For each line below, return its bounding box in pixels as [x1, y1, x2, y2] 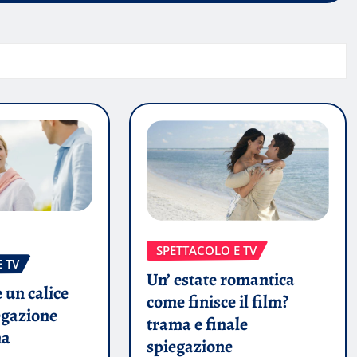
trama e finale [146, 312, 248, 336]
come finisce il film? [146, 289, 288, 314]
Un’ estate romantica [146, 267, 295, 292]
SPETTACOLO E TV [155, 242, 257, 259]
